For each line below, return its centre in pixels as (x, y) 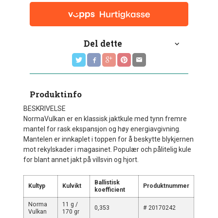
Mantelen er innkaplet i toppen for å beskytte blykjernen (109, 139)
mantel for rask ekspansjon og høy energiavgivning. (102, 129)
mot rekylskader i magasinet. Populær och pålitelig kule (108, 150)
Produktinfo (56, 95)
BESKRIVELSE (45, 109)
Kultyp (37, 186)
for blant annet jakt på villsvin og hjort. (81, 160)
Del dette (103, 44)
